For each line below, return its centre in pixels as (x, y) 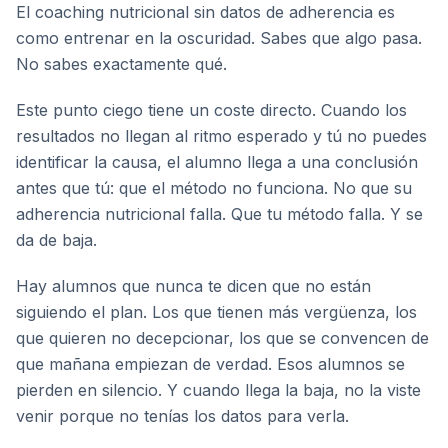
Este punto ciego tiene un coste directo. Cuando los (211, 110)
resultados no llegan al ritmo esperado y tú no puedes (221, 136)
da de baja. (56, 240)
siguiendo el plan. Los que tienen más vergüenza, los (216, 312)
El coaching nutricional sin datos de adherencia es (205, 12)
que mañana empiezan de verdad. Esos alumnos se (210, 364)
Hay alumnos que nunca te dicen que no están (193, 286)
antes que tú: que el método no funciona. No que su (214, 188)
